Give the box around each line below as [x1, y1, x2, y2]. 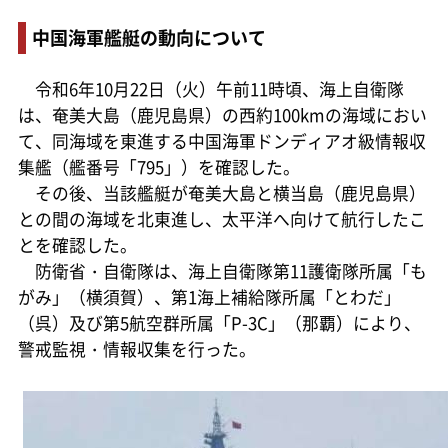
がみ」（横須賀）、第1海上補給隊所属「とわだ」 [17, 284, 401, 309]
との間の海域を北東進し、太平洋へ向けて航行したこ [17, 206, 426, 231]
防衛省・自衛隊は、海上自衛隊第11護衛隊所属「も [17, 258, 427, 283]
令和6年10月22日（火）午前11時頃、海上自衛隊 [17, 76, 404, 101]
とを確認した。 [17, 232, 137, 257]
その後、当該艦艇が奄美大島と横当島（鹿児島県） [17, 180, 426, 205]
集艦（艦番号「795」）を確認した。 [17, 154, 300, 179]
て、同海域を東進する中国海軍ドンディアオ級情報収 [17, 128, 426, 153]
